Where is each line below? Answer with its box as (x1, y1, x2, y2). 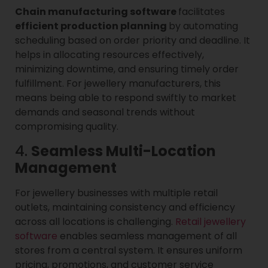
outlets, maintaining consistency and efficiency (15, 200, 235, 214)
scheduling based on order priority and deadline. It (15, 33, 250, 48)
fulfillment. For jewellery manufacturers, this (15, 77, 221, 91)
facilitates (178, 5, 225, 19)
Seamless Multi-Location (31, 141, 216, 161)
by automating (169, 19, 238, 33)
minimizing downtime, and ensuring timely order (15, 62, 239, 77)
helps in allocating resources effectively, (15, 48, 204, 62)
